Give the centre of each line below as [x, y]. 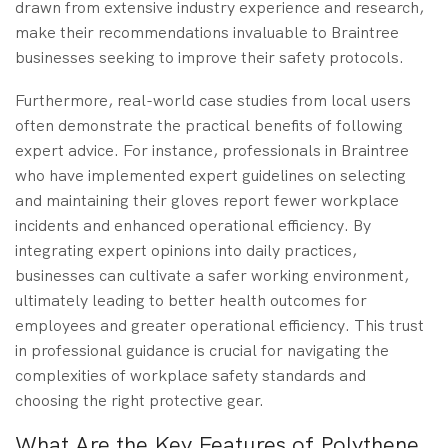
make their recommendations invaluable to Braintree [207, 32]
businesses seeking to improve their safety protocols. [209, 57]
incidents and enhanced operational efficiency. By [193, 226]
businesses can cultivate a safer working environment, [212, 276]
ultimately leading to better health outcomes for [191, 301]
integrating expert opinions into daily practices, [186, 251]
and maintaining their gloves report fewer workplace [207, 201]
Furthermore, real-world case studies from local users [213, 101]
